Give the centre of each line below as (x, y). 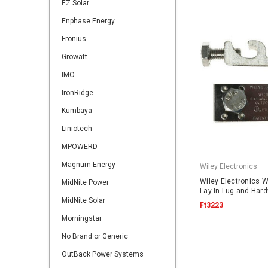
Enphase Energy (88, 21)
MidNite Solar (83, 200)
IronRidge (77, 93)
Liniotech (77, 129)
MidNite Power (85, 182)
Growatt (74, 57)
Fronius (74, 39)
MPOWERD (80, 147)
